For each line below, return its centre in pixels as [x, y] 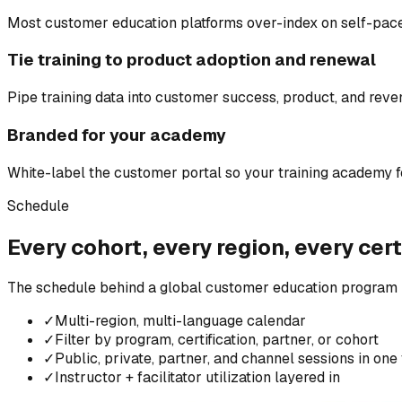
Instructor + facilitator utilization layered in [197, 378]
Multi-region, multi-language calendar [180, 321]
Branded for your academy [117, 135]
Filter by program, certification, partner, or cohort [217, 340]
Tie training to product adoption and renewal [192, 60]
